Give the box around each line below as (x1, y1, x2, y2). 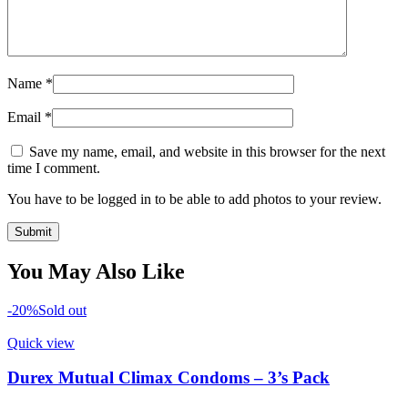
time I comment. (7, 159, 100, 176)
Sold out (38, 301, 87, 318)
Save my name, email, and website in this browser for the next (29, 143, 385, 159)
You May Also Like (7, 259, 185, 283)
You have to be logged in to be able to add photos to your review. (7, 190, 382, 207)
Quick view (7, 334, 75, 351)
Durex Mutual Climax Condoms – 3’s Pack (7, 368, 330, 388)
